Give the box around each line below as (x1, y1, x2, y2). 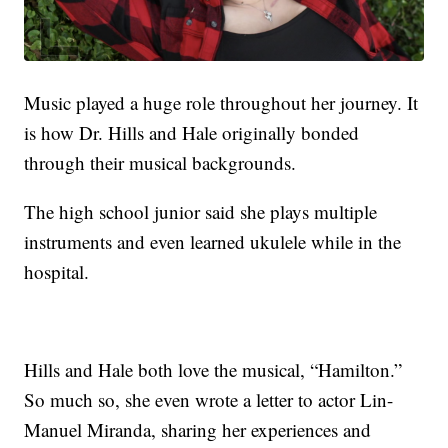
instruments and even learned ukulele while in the (24, 229, 402, 255)
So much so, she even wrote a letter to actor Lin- (24, 387, 394, 413)
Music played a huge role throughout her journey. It (24, 90, 419, 116)
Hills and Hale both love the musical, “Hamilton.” (24, 357, 403, 383)
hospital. (24, 259, 90, 285)
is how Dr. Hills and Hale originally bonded (24, 120, 360, 146)
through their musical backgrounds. (24, 150, 297, 176)
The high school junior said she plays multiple (24, 199, 378, 225)
